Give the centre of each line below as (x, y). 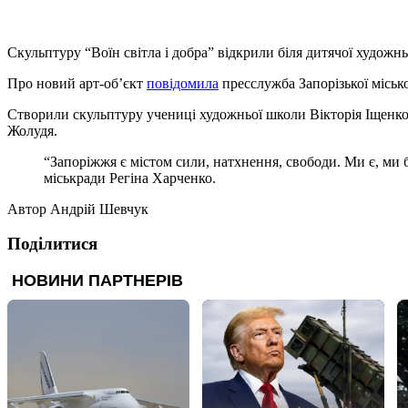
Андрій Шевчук (99, 209)
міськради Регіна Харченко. (130, 178)
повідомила (183, 83)
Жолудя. (32, 130)
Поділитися (52, 244)
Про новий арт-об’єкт (77, 83)
